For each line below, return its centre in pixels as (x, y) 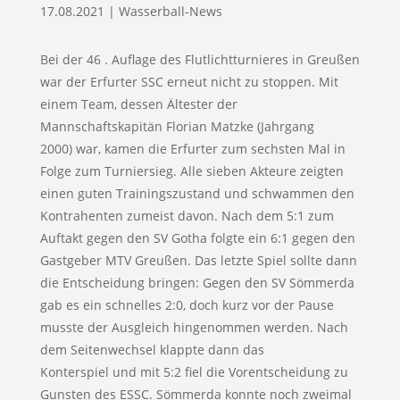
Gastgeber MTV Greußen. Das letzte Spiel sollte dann (198, 260)
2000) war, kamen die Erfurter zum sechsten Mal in (192, 148)
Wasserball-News (170, 11)
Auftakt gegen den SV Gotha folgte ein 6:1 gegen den (197, 237)
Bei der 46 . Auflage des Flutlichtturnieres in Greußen (200, 59)
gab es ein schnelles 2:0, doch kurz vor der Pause (187, 304)
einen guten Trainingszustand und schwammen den (197, 193)
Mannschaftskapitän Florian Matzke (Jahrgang (177, 126)
